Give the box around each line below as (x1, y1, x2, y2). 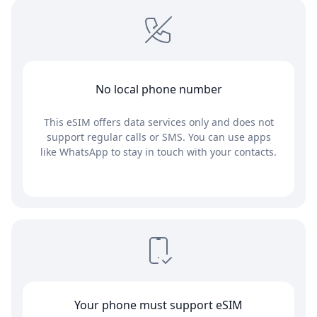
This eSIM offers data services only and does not (43, 115, 274, 129)
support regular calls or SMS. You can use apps (46, 130, 271, 144)
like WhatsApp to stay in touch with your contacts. (40, 145, 277, 159)
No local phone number (95, 81, 222, 98)
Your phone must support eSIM (74, 297, 243, 313)
